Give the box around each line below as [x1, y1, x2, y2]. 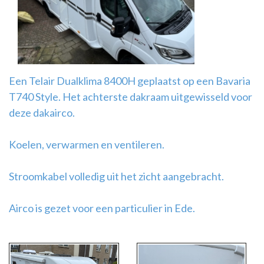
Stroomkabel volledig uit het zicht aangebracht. [9, 169, 224, 183]
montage [6, 24, 42, 35]
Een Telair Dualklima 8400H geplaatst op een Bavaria [9, 74, 250, 87]
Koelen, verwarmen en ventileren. [9, 137, 164, 151]
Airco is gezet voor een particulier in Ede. [9, 201, 195, 214]
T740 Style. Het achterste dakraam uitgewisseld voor [9, 90, 252, 103]
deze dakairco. [9, 105, 75, 119]
